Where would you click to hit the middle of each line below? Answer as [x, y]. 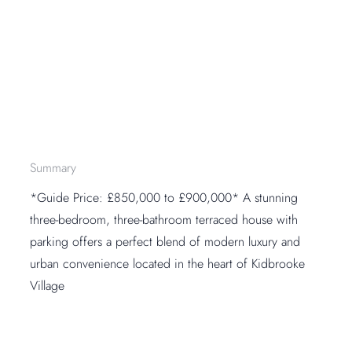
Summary [53, 168]
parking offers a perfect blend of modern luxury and [165, 242]
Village [48, 286]
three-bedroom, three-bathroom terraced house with [164, 220]
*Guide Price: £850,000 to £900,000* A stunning [164, 198]
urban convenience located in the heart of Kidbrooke [168, 264]
